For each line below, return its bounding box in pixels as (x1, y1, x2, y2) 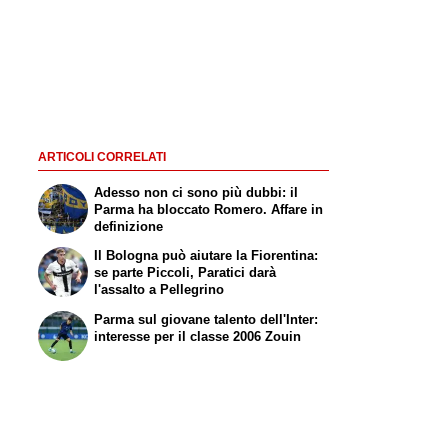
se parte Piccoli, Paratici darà (94, 265, 277, 281)
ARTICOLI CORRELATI (37, 151, 166, 164)
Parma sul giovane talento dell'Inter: (94, 312, 319, 328)
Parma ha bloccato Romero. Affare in (94, 201, 324, 217)
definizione (94, 218, 164, 234)
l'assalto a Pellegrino (94, 282, 225, 298)
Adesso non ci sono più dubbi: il (94, 184, 299, 200)
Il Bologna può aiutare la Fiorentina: (94, 248, 319, 264)
